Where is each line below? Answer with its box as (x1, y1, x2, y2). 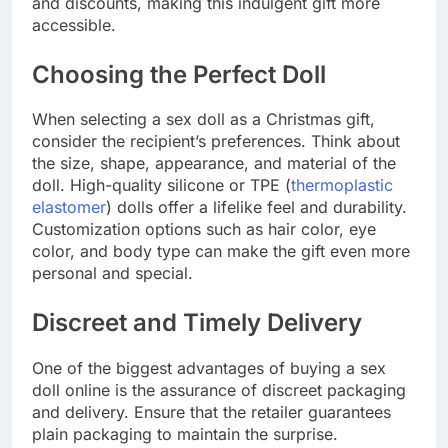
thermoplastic (291, 175, 393, 196)
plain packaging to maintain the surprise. (32, 424, 338, 445)
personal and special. (32, 263, 193, 284)
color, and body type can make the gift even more (32, 241, 410, 262)
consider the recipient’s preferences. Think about (32, 131, 400, 152)
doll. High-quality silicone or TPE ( (32, 175, 291, 196)
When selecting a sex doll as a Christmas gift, (32, 109, 375, 130)
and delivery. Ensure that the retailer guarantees (32, 402, 391, 423)
